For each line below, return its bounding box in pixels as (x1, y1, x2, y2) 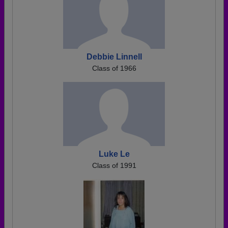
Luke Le (98, 150, 130, 158)
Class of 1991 (92, 161, 136, 169)
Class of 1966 (92, 64, 136, 72)
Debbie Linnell (86, 52, 142, 61)
